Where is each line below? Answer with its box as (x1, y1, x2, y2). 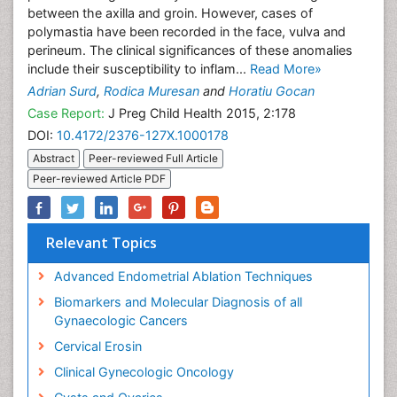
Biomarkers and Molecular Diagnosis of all (53, 294, 302, 310)
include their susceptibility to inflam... (27, 61, 250, 76)
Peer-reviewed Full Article (89, 152, 218, 166)
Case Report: (27, 105, 105, 121)
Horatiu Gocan (229, 83, 315, 98)
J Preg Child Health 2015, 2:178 (105, 105, 296, 121)
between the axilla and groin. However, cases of (27, 5, 313, 20)
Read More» (250, 61, 322, 76)
